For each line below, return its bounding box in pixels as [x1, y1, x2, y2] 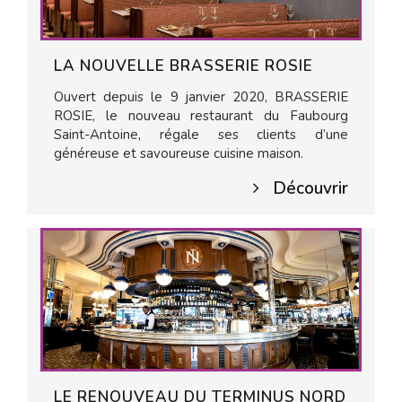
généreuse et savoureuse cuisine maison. [54, 144, 303, 162]
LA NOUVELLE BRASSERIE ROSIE [54, 56, 313, 76]
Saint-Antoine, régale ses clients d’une [54, 126, 348, 144]
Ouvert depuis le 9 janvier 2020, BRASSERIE [54, 88, 348, 106]
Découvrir [273, 177, 348, 200]
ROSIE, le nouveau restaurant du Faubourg [54, 107, 348, 125]
